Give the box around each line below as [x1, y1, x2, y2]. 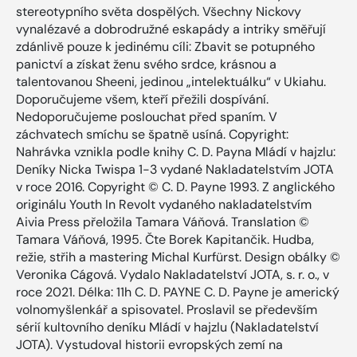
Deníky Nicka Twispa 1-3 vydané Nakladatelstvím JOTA [16, 160, 334, 178]
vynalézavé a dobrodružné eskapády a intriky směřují [16, 20, 326, 37]
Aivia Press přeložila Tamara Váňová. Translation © [16, 213, 309, 230]
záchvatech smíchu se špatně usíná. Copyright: [16, 125, 288, 143]
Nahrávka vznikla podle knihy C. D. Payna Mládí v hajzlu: [16, 143, 335, 160]
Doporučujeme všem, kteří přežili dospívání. [16, 90, 269, 108]
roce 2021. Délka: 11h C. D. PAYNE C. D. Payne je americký [16, 283, 339, 300]
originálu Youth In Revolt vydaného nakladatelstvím [16, 195, 312, 213]
